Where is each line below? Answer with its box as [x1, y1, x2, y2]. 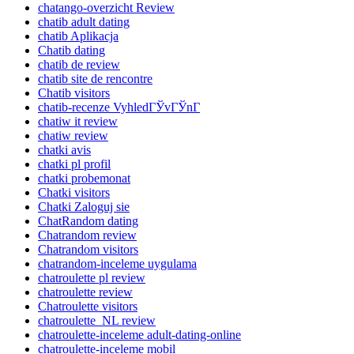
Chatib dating [38, 43, 105, 57]
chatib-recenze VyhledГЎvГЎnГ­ [38, 100, 200, 114]
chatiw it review [38, 114, 118, 128]
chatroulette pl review [38, 270, 145, 284]
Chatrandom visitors [38, 242, 138, 256]
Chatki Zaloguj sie [38, 199, 130, 213]
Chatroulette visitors [38, 299, 137, 313]
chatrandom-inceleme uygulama [38, 256, 197, 270]
